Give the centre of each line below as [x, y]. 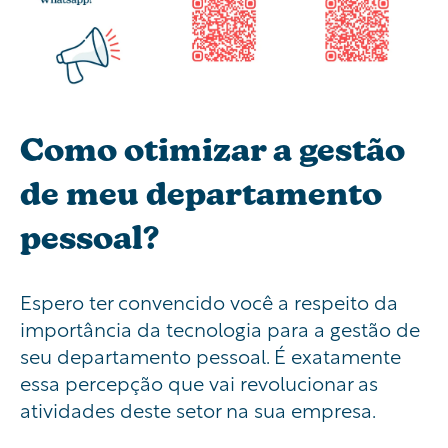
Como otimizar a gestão [212, 149]
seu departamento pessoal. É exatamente [210, 354]
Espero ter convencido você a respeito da [209, 300]
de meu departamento [201, 193]
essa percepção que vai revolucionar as [199, 381]
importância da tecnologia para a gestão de [220, 327]
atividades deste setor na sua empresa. [198, 408]
